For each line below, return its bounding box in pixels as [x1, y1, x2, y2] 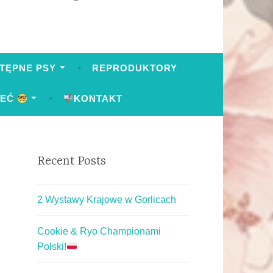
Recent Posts [37, 154, 106, 169]
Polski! [37, 241, 66, 252]
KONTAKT [73, 93, 122, 104]
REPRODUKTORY [91, 62, 177, 73]
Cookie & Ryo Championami [37, 225, 161, 236]
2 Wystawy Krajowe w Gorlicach [37, 194, 176, 205]
